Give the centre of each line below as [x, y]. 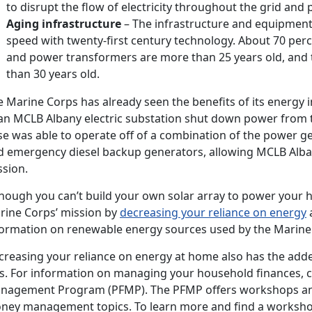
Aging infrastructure [64, 23]
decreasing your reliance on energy [213, 212]
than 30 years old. [53, 73]
